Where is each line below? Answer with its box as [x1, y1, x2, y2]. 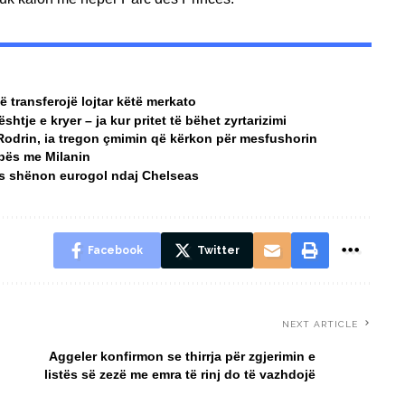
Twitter [196, 243, 240, 257]
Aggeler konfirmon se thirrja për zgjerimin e [48, 348, 316, 363]
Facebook [87, 243, 143, 257]
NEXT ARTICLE [281, 318, 358, 329]
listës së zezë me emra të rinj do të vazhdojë [43, 366, 316, 381]
